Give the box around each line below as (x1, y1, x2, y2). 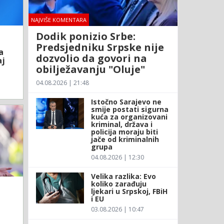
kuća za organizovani (90, 111, 167, 121)
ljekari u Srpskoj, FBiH (90, 186, 167, 196)
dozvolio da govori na (35, 51, 147, 65)
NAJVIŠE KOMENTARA (30, 15, 86, 23)
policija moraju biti (90, 126, 158, 136)
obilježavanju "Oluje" (35, 62, 145, 76)
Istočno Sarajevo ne (90, 96, 161, 106)
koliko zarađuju (90, 178, 146, 188)
